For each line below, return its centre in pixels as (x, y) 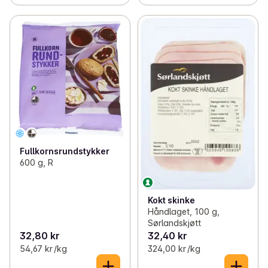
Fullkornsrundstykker (65, 151)
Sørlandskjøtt (174, 223)
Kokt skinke (171, 200)
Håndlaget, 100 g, (183, 211)
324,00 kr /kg (174, 248)
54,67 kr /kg (43, 248)
